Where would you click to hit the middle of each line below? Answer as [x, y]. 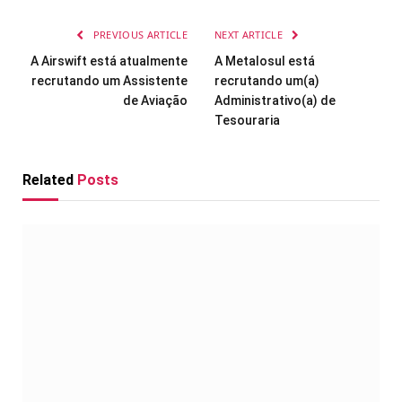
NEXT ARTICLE [250, 34]
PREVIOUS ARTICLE [139, 34]
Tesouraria [247, 120]
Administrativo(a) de [275, 100]
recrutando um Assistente [109, 80]
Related [50, 179]
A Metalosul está [265, 61]
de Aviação [155, 100]
